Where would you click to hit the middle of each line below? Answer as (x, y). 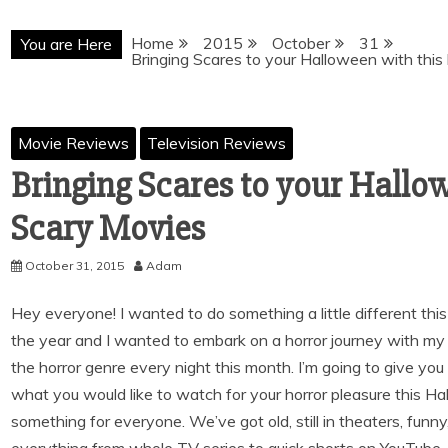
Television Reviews (216, 143)
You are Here (66, 44)
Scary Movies (108, 229)
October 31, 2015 (74, 265)
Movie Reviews (73, 143)
